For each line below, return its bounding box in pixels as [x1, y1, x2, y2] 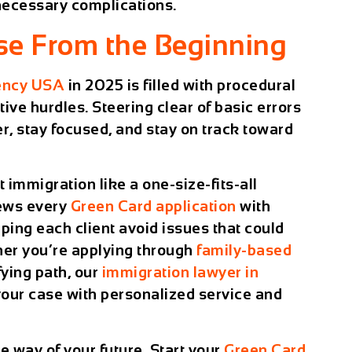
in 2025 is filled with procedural [64, 76, 296, 93]
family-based [196, 242, 292, 259]
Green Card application [70, 198, 236, 215]
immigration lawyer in [101, 264, 259, 281]
